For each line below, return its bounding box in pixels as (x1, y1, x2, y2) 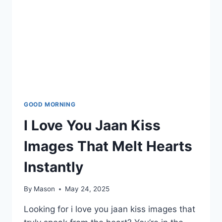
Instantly (24, 158, 83, 175)
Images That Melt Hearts (24, 137, 192, 155)
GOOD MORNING (24, 100, 76, 108)
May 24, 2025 (65, 185, 110, 193)
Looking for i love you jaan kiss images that (24, 204, 195, 215)
